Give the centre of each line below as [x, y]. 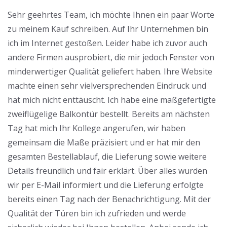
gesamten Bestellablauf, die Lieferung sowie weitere [107, 157]
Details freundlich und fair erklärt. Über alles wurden [107, 171]
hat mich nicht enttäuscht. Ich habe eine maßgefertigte [112, 100]
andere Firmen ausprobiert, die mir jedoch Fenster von [111, 57]
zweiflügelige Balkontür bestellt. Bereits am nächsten [109, 114]
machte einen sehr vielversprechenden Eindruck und [107, 86]
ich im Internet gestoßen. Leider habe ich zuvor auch [107, 43]
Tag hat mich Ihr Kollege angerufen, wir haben [97, 128]
